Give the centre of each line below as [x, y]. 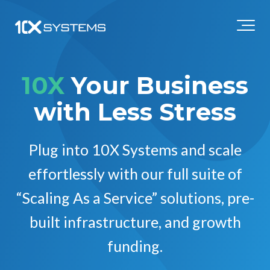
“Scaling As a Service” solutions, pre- [135, 198]
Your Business [156, 85]
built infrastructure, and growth [135, 222]
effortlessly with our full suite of [135, 174]
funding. [135, 246]
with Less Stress [135, 112]
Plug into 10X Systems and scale [135, 149]
